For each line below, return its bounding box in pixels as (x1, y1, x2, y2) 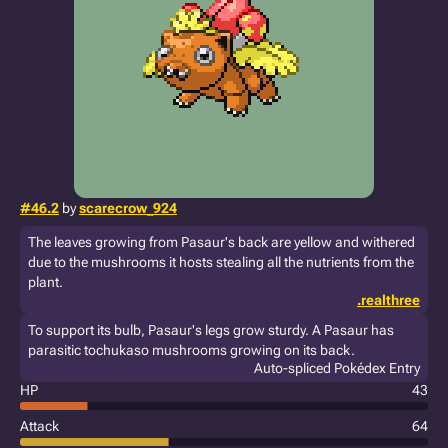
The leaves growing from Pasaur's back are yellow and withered (28, 234, 415, 250)
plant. (28, 274, 63, 290)
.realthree (357, 292, 420, 308)
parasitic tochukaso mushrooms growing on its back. (28, 342, 355, 358)
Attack (20, 418, 59, 434)
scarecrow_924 (79, 200, 177, 216)
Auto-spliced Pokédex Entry (254, 360, 420, 376)
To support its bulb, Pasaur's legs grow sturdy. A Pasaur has (28, 322, 394, 338)
